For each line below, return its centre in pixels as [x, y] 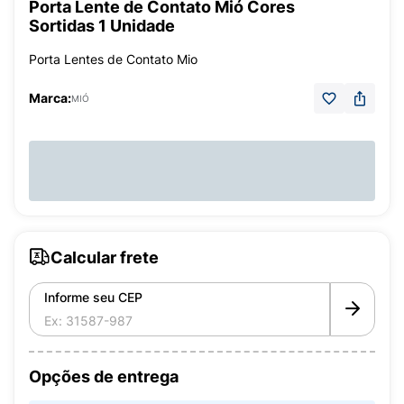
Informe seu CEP [93, 297]
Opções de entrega [104, 376]
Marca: [50, 98]
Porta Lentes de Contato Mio [113, 59]
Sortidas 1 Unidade [102, 26]
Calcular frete [105, 257]
